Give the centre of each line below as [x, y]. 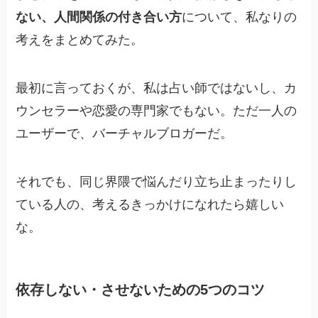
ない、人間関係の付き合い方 [99, 17]
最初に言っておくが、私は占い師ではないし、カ [157, 88]
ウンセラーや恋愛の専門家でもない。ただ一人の [157, 111]
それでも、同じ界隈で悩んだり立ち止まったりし [157, 181]
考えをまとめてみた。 [80, 40]
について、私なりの [240, 17]
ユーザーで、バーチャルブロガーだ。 [125, 133]
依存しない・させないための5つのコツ [141, 289]
